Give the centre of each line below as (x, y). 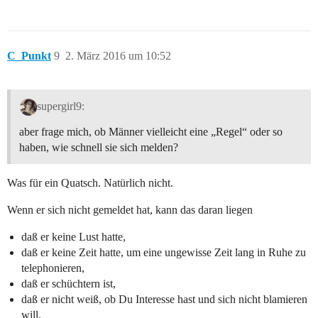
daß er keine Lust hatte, (73, 236)
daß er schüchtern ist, (68, 283)
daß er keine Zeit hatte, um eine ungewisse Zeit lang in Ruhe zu (164, 252)
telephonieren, (53, 268)
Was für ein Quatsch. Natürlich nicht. (90, 182)
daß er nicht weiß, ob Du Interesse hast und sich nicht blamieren (164, 299)
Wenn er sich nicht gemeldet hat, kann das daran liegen (130, 209)
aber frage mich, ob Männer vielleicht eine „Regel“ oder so (151, 131)
